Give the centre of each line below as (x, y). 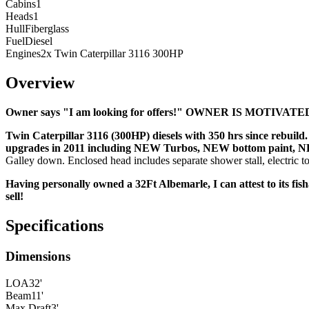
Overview (40, 83)
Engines (23, 54)
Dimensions (38, 257)
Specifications (54, 226)
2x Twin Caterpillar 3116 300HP (112, 54)
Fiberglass (47, 29)
